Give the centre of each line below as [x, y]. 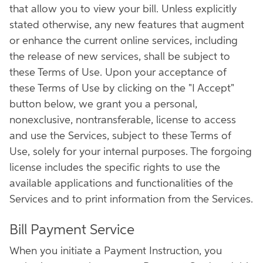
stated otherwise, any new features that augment [127, 25]
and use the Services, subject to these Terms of [120, 136]
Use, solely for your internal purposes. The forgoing [131, 152]
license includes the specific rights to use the [115, 168]
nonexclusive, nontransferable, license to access [123, 120]
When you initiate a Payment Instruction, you [116, 251]
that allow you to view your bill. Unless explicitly [123, 9]
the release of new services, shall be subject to [120, 57]
